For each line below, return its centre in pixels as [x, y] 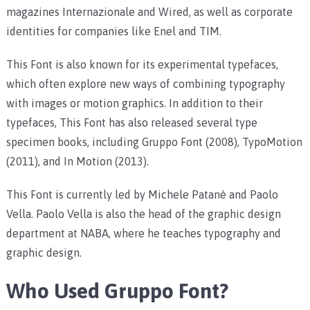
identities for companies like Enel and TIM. [113, 31]
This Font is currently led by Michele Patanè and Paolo [142, 195]
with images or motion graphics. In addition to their [134, 103]
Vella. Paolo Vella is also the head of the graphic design [143, 214]
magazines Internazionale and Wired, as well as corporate [149, 12]
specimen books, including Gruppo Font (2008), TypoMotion [154, 142]
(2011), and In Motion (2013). [77, 162]
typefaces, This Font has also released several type [131, 123]
